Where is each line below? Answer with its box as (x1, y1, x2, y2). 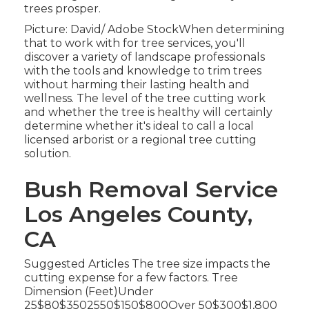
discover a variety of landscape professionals (23, 50, 265, 64)
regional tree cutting (140, 133, 257, 147)
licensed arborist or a (23, 133, 141, 147)
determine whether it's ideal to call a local (23, 119, 254, 133)
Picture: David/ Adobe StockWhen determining (23, 23, 285, 37)
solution (23, 147, 69, 161)
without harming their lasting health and (23, 78, 250, 92)
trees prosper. (23, 2, 101, 16)
